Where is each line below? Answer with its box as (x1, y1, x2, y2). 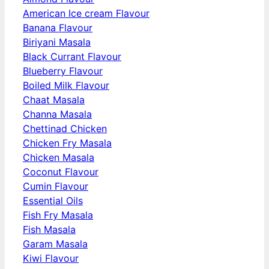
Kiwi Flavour (23, 252, 79, 265)
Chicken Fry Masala (23, 137, 112, 150)
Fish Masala (23, 223, 76, 236)
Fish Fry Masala (23, 209, 93, 222)
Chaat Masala (23, 94, 85, 106)
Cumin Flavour (23, 180, 88, 193)
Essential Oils (23, 195, 83, 207)
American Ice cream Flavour (23, 7, 150, 20)
